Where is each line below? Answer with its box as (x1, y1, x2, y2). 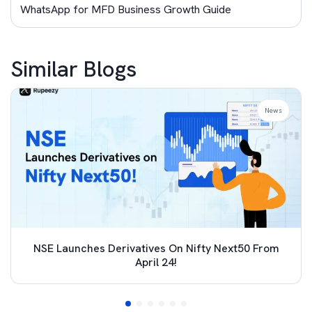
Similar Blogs (10, 54, 136, 84)
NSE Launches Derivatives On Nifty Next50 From (33, 241, 279, 256)
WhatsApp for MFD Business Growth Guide (20, 2, 231, 17)
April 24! (135, 255, 177, 270)
